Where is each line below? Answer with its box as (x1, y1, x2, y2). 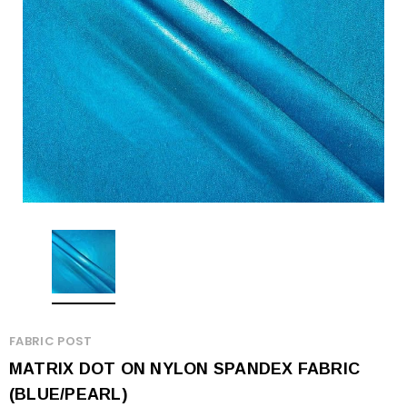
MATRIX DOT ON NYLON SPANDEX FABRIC (9, 360, 361, 378)
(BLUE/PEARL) (9, 385, 127, 403)
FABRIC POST (9, 333, 93, 350)
